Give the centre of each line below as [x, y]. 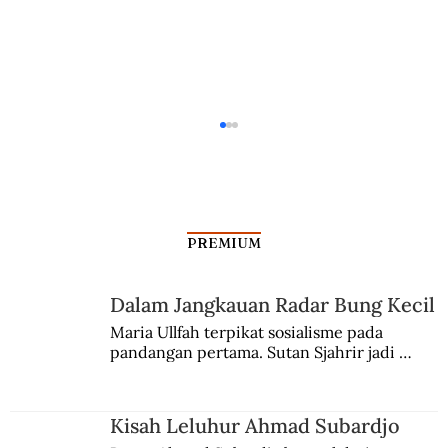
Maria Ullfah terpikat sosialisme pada [246, 332]
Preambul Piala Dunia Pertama [186, 358]
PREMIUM [224, 242]
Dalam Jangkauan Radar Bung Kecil [273, 304]
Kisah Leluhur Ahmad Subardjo [255, 425]
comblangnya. [160, 372]
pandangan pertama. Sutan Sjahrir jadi [252, 352]
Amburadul [105, 381]
